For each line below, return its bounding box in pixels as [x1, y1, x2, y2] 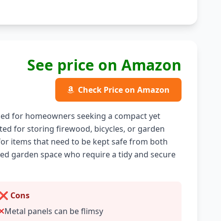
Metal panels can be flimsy [4, 206, 104, 217]
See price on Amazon [27, 55, 182, 75]
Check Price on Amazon [77, 84, 170, 95]
